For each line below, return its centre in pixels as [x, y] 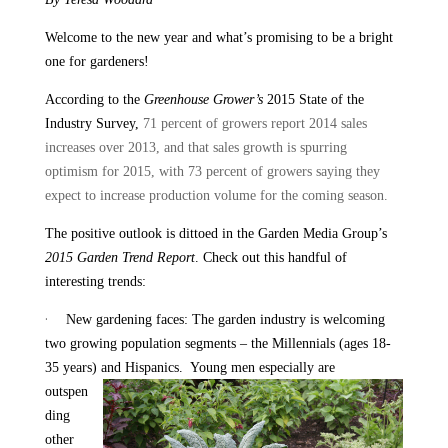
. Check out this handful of [270, 258]
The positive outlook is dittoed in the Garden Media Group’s [215, 234]
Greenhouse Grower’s [203, 100]
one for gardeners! [96, 62]
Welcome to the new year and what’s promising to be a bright [218, 38]
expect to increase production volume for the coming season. [216, 196]
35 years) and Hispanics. [115, 368]
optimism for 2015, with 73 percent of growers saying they [212, 172]
